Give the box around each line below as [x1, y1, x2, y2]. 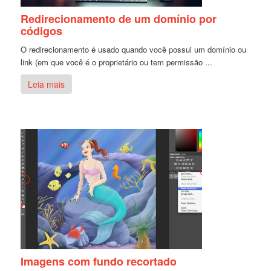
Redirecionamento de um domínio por [21, 10, 217, 27]
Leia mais [28, 77, 65, 90]
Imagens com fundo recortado [21, 253, 177, 269]
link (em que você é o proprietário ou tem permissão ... [21, 56, 213, 68]
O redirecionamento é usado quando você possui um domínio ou [21, 43, 247, 55]
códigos [21, 22, 63, 39]
